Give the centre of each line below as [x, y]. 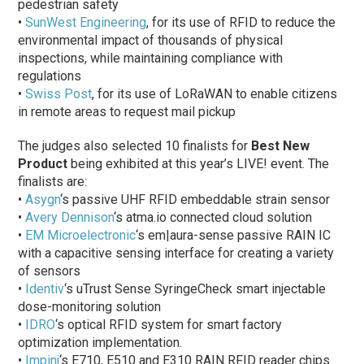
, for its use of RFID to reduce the [241, 22]
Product [43, 163]
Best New [281, 145]
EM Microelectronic [81, 235]
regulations [50, 76]
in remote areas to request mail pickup [127, 111]
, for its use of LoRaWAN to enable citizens [215, 93]
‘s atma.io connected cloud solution [213, 217]
